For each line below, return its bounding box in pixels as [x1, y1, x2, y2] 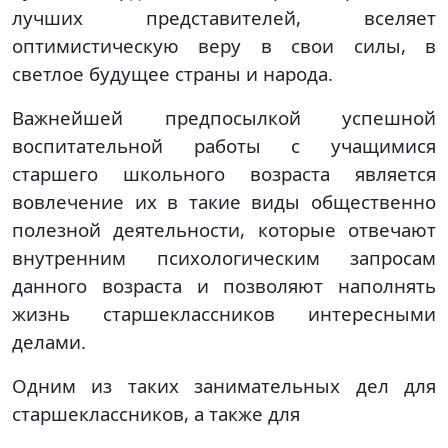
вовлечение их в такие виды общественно [12, 189, 436, 214]
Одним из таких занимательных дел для [12, 373, 436, 398]
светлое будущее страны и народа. [12, 61, 333, 86]
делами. [12, 329, 86, 354]
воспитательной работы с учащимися [12, 133, 436, 158]
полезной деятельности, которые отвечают [12, 217, 436, 242]
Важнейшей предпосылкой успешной [12, 105, 436, 130]
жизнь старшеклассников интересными [12, 301, 436, 326]
